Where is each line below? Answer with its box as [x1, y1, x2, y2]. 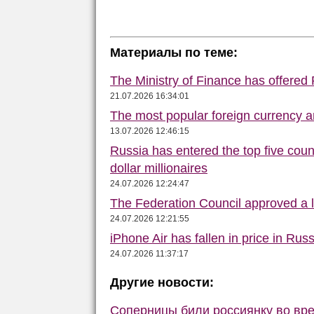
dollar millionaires [110, 161, 207, 175]
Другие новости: [110, 275, 214, 289]
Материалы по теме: [110, 45, 238, 60]
